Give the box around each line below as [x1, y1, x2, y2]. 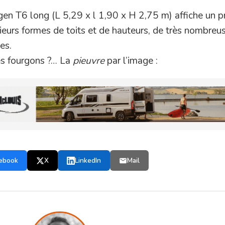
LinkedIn [74, 156, 101, 166]
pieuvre [73, 54, 104, 67]
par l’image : [104, 54, 158, 67]
